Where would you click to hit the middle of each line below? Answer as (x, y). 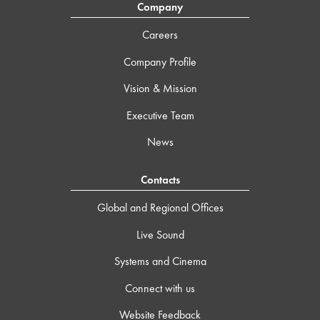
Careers (160, 34)
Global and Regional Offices (160, 207)
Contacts (160, 180)
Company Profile (160, 61)
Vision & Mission (160, 89)
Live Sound (160, 234)
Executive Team (160, 115)
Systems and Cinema (160, 261)
